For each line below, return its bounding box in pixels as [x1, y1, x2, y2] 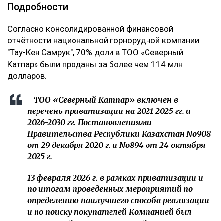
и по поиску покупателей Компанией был [27, 207, 192, 217]
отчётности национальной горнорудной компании [7, 36, 199, 46]
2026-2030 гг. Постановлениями [27, 117, 152, 128]
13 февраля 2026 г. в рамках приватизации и [27, 173, 203, 183]
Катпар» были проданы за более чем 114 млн [7, 59, 183, 70]
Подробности [7, 1, 71, 13]
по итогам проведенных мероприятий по [27, 184, 193, 194]
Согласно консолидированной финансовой [7, 24, 173, 34]
